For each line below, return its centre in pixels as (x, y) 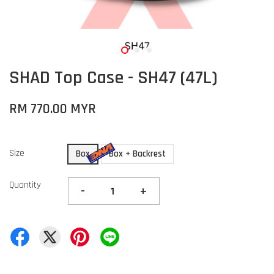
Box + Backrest (137, 154)
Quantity (25, 185)
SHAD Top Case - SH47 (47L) (113, 78)
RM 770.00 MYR (53, 109)
